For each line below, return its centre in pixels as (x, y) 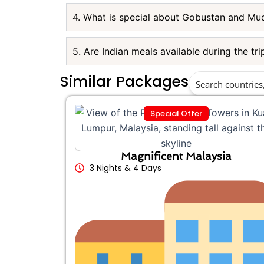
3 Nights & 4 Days (126, 168)
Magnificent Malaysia (176, 156)
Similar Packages (124, 81)
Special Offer (176, 113)
